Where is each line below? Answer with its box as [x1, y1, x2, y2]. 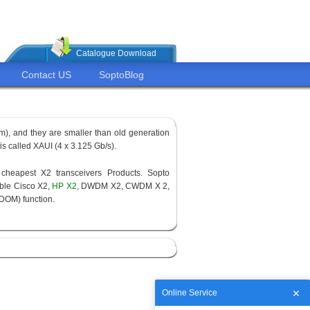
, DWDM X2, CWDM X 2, [76, 181, 170, 191]
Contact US [21, 69, 71, 80]
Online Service [162, 287, 217, 298]
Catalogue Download [76, 48, 156, 58]
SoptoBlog [99, 69, 144, 80]
